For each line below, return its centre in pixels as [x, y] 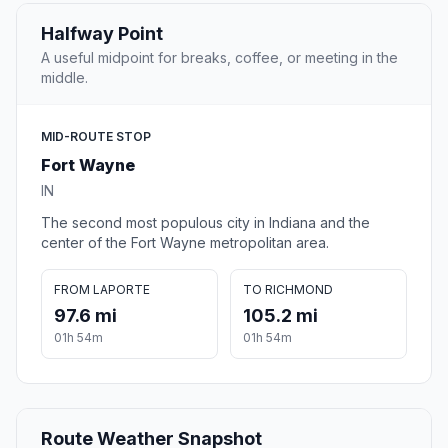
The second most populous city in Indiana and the [205, 223]
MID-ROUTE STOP [96, 137]
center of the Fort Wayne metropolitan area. [185, 243]
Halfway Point [102, 34]
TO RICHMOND [288, 290]
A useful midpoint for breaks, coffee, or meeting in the [219, 58]
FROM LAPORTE [102, 290]
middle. [64, 78]
